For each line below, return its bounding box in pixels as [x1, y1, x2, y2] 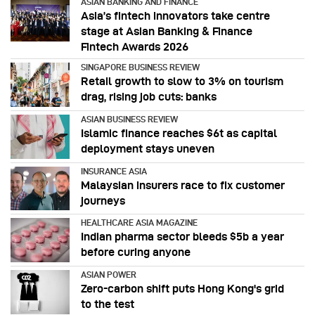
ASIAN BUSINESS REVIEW [81, 114, 178, 124]
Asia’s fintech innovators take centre [81, 9, 270, 22]
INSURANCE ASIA [81, 166, 147, 176]
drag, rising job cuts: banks [81, 90, 217, 103]
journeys [81, 194, 125, 207]
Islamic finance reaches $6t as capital [81, 127, 277, 139]
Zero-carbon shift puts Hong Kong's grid [81, 283, 284, 295]
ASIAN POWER [81, 270, 136, 280]
